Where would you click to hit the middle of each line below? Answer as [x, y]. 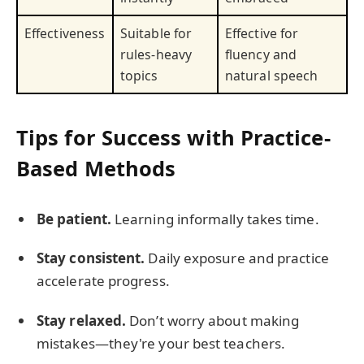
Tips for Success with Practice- [173, 138]
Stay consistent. [91, 258]
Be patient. [74, 219]
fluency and [261, 54]
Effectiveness [65, 33]
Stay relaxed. [82, 320]
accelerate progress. [103, 281]
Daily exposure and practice [237, 258]
